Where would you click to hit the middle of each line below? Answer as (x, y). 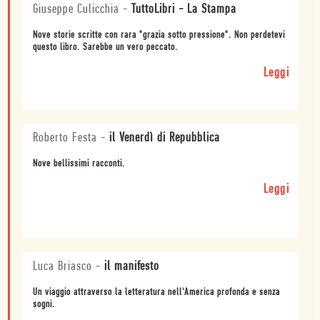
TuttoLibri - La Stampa (184, 10)
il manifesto (132, 267)
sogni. (44, 305)
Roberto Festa (65, 139)
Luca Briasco (62, 267)
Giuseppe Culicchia (76, 10)
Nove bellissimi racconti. (79, 164)
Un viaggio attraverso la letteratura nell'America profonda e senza (156, 293)
